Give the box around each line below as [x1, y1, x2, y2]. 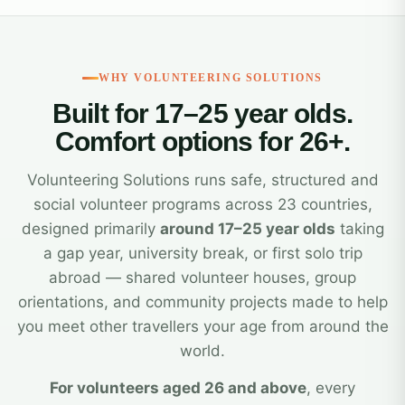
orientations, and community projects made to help [17, 293, 388, 311]
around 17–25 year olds [159, 220, 335, 238]
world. [180, 342, 225, 360]
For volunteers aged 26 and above [50, 379, 306, 397]
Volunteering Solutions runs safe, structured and [26, 171, 379, 189]
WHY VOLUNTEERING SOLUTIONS [99, 71, 323, 84]
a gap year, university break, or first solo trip [42, 244, 363, 262]
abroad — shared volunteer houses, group [49, 268, 356, 287]
